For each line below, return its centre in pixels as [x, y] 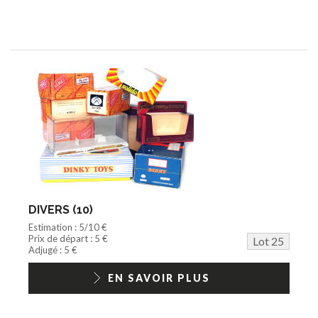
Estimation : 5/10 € [68, 227]
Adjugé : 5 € [53, 250]
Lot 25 [268, 241]
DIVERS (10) [61, 209]
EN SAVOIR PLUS [159, 278]
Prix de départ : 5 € [68, 238]
